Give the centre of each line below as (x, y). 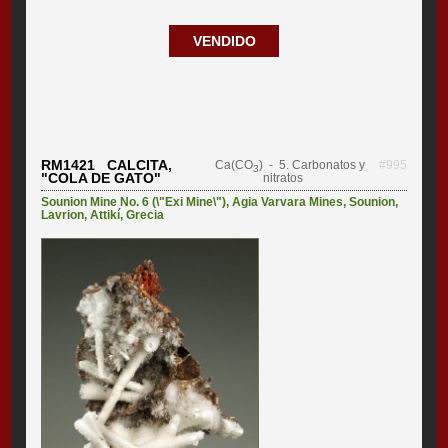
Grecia (145, 215)
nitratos (282, 178)
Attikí (105, 215)
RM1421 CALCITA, (107, 165)
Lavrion (63, 215)
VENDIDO (224, 41)
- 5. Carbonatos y (313, 165)
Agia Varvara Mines (288, 202)
